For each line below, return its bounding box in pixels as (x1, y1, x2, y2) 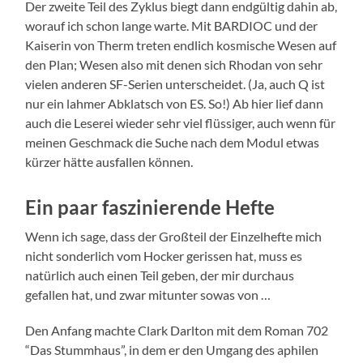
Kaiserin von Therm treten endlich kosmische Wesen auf (25, 37, 337, 53)
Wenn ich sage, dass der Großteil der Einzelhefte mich (25, 228, 322, 245)
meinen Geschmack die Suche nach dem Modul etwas (25, 135, 320, 151)
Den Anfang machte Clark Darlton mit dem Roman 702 (25, 322, 329, 339)
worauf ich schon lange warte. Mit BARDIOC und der (25, 18, 318, 34)
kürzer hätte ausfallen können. (25, 154, 194, 170)
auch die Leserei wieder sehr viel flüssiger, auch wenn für (25, 115, 336, 131)
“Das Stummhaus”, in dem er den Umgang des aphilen (25, 342, 319, 358)
